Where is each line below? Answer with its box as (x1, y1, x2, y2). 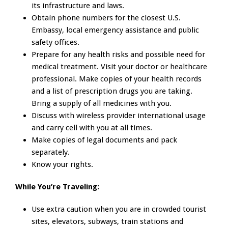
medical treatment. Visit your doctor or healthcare (32, 62, 207, 72)
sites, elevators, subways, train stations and (32, 217, 183, 226)
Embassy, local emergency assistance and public (32, 25, 199, 35)
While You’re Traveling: (15, 182, 99, 192)
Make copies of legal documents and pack (32, 135, 177, 145)
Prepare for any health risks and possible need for (32, 50, 205, 60)
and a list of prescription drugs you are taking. (32, 87, 192, 96)
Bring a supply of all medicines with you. (32, 99, 172, 108)
